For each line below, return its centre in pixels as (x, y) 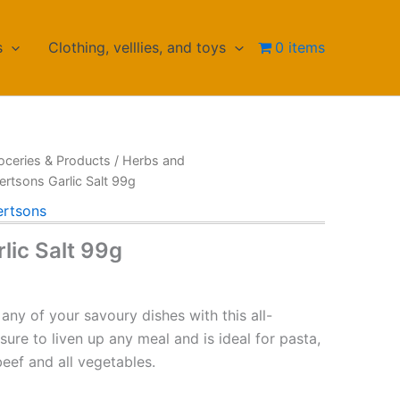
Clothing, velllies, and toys (137, 48)
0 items (300, 48)
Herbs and (154, 160)
